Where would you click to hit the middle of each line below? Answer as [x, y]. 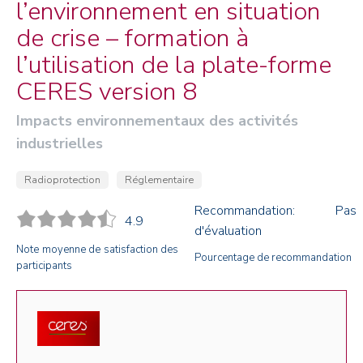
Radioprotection [62, 180]
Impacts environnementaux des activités [157, 121]
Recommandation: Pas [275, 211]
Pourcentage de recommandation [273, 258]
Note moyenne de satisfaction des [97, 250]
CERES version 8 [107, 92]
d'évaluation [228, 231]
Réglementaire [159, 180]
